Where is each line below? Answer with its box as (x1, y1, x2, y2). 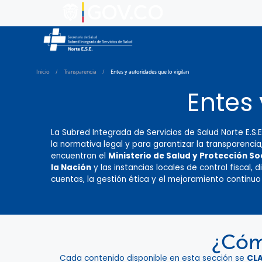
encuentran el (51, 150, 108, 161)
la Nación (51, 162, 91, 173)
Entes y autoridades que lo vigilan (111, 69, 189, 75)
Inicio (36, 69, 50, 75)
